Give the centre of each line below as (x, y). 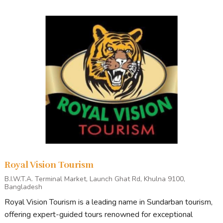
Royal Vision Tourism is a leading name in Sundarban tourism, (109, 202)
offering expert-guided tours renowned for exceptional (99, 215)
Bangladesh (23, 187)
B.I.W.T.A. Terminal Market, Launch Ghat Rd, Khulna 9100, (95, 179)
